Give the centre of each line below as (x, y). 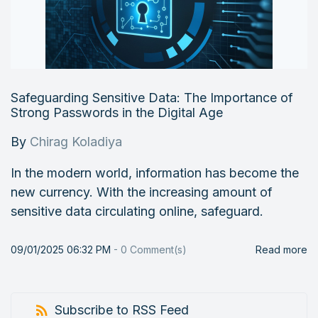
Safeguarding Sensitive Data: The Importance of (152, 98)
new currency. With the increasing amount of (142, 192)
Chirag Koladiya (76, 142)
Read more (281, 250)
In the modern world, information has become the (155, 173)
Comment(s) (157, 250)
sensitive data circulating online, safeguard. (137, 211)
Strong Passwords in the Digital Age (117, 113)
